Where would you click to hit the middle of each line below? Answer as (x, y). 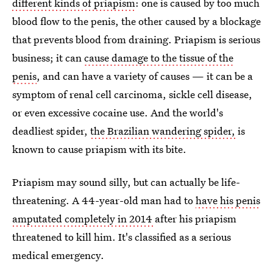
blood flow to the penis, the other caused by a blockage (136, 21)
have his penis (228, 200)
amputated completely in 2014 (83, 218)
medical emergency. (58, 255)
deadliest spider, (51, 130)
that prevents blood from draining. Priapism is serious (136, 39)
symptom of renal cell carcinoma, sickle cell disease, (132, 94)
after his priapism (196, 218)
